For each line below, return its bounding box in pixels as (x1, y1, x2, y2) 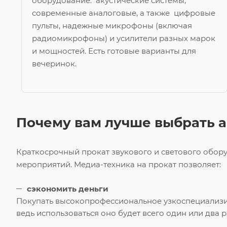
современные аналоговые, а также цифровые (32, 8, 215, 18)
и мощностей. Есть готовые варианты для (32, 46, 196, 56)
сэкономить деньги (27, 184, 108, 194)
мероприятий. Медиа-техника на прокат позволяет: (16, 160, 221, 170)
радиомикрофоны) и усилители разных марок (32, 33, 215, 44)
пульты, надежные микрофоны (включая (32, 21, 192, 31)
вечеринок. (32, 59, 77, 69)
